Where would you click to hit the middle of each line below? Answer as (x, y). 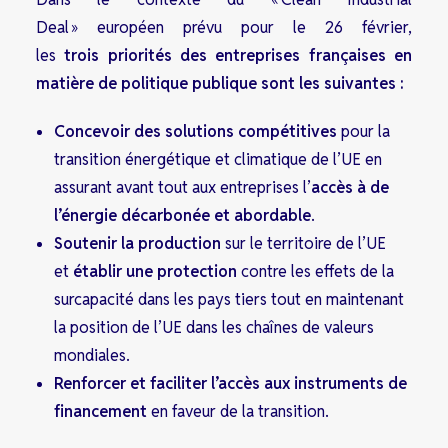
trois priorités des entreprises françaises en (238, 55)
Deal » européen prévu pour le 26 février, (224, 27)
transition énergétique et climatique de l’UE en (218, 159)
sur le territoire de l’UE (303, 243)
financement (102, 411)
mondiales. (92, 355)
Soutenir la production (137, 243)
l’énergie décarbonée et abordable (182, 215)
